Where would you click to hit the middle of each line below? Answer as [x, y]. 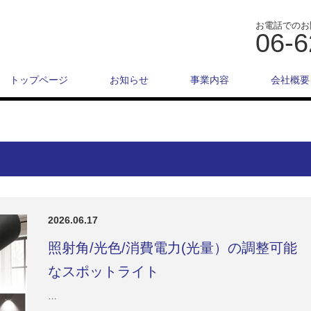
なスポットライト [103, 271]
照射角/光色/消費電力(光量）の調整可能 [173, 248]
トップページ [39, 80]
